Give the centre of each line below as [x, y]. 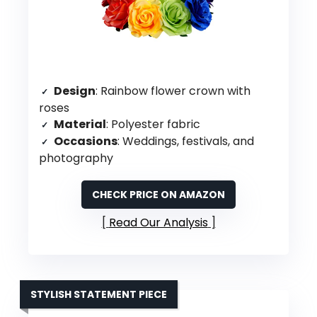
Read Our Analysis [158, 222]
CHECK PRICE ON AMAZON [158, 194]
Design [75, 91]
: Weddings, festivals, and [186, 141]
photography [76, 158]
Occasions [86, 141]
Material [80, 124]
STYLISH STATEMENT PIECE [99, 294]
